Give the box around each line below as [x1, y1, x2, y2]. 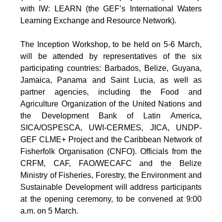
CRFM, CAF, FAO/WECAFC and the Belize [20, 159, 202, 167]
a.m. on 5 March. [20, 206, 79, 215]
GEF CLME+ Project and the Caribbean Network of [20, 135, 202, 144]
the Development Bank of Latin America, [20, 111, 202, 120]
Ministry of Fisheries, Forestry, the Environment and [20, 170, 202, 179]
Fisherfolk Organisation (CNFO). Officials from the [20, 147, 202, 156]
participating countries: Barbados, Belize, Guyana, [20, 63, 202, 72]
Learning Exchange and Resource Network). [20, 16, 177, 25]
